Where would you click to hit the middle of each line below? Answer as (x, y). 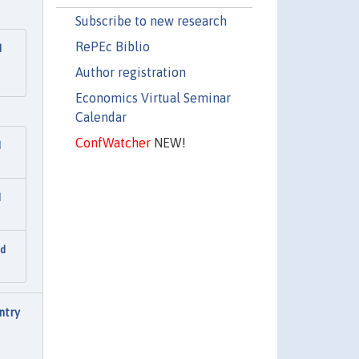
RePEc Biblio (112, 46)
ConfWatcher (113, 142)
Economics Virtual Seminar (153, 97)
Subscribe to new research (151, 20)
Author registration (130, 72)
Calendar (101, 117)
